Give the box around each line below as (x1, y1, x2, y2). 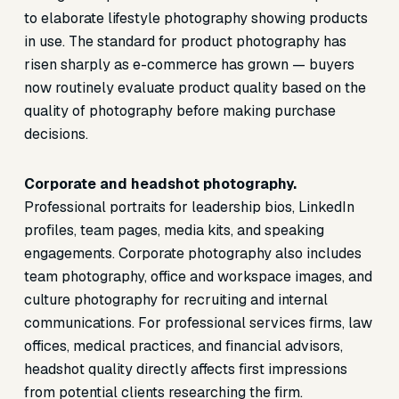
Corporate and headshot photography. (23, 175, 297, 193)
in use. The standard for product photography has (23, 32, 346, 51)
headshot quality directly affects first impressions (23, 360, 347, 379)
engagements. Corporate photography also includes (23, 244, 362, 263)
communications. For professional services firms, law (23, 313, 372, 332)
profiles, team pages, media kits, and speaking (23, 221, 324, 240)
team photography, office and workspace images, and (23, 267, 372, 286)
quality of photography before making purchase (23, 102, 336, 120)
